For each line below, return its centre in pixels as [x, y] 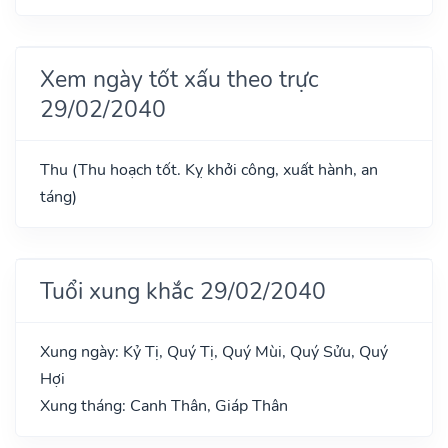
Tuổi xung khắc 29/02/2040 [183, 290]
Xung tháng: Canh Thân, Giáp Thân [164, 405]
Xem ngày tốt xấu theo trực [179, 78]
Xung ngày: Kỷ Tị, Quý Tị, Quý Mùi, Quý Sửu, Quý [214, 351]
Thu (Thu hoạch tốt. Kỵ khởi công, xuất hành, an [209, 169]
